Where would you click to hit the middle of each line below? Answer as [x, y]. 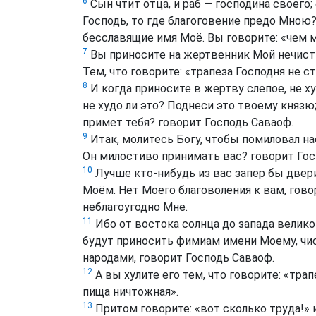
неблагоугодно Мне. [135, 207]
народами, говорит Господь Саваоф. [178, 258]
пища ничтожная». [130, 292]
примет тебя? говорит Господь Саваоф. [188, 123]
